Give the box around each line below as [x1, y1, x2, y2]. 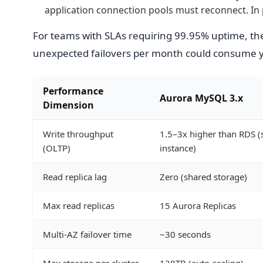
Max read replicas [43, 199, 114, 211]
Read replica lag [43, 170, 107, 183]
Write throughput [43, 127, 113, 140]
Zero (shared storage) [160, 170, 247, 183]
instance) [160, 141, 196, 154]
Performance [43, 84, 103, 97]
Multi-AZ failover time [43, 228, 131, 240]
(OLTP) [43, 141, 70, 154]
